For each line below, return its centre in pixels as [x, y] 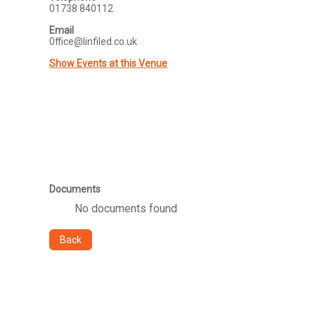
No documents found [126, 208]
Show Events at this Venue [109, 63]
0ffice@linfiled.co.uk [94, 41]
